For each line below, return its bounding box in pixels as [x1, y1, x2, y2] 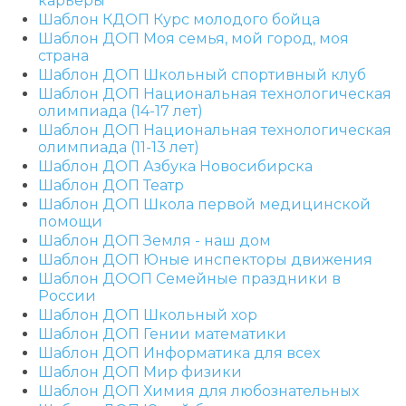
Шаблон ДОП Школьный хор [38, 305, 257, 324]
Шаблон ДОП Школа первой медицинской [38, 195, 371, 213]
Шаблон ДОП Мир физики [38, 362, 242, 381]
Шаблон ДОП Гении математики [38, 324, 286, 343]
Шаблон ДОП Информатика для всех [38, 343, 320, 362]
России [38, 286, 96, 304]
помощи [38, 212, 102, 230]
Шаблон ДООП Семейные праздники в [38, 269, 341, 287]
